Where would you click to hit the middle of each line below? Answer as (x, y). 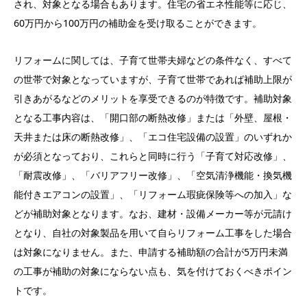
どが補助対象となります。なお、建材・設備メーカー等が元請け (153, 214)
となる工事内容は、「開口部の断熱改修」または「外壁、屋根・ (153, 118)
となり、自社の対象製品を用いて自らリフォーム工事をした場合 (153, 233)
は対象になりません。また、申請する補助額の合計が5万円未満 (151, 252)
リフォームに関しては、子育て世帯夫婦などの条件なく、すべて (153, 60)
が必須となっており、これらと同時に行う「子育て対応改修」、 (153, 156)
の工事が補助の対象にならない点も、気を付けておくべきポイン (153, 271)
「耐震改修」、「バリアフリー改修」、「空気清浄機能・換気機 (153, 175)
